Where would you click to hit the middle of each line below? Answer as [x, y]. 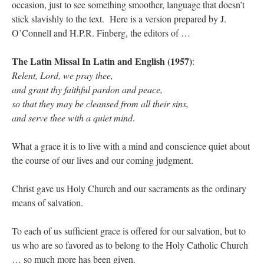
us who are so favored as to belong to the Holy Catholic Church [130, 245]
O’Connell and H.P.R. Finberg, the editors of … [101, 33]
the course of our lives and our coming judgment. [103, 160]
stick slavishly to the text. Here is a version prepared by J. [119, 19]
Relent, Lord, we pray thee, [62, 75]
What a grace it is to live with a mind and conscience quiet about [131, 146]
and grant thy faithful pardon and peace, [87, 90]
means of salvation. [47, 203]
